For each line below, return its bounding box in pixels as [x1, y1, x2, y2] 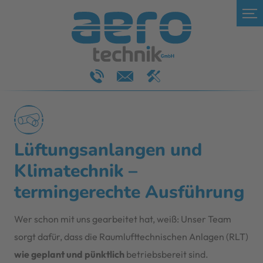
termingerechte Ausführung [14, 180, 244, 204]
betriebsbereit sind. [124, 248, 208, 260]
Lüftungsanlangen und [14, 137, 202, 162]
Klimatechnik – [14, 159, 137, 183]
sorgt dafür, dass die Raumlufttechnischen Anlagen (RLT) [14, 230, 248, 242]
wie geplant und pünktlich [14, 248, 124, 260]
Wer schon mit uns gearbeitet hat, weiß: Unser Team [14, 213, 231, 225]
